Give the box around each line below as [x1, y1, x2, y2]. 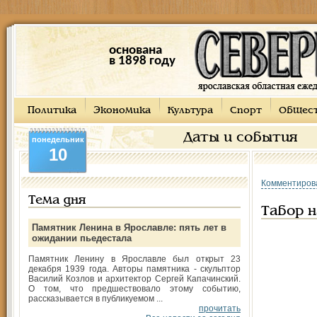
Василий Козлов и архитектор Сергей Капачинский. [28, 274, 241, 284]
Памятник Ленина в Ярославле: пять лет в [32, 222, 226, 233]
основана [108, 44, 162, 57]
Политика [28, 106, 76, 115]
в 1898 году [108, 54, 175, 68]
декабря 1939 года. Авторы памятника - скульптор [28, 264, 241, 274]
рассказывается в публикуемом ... [28, 294, 163, 304]
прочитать [199, 304, 241, 313]
